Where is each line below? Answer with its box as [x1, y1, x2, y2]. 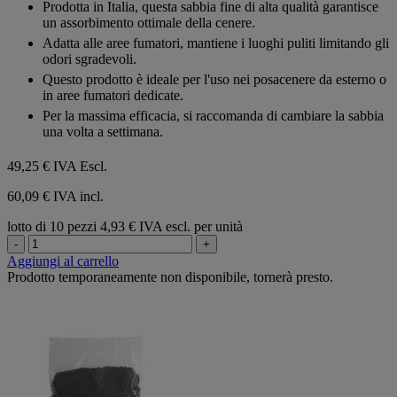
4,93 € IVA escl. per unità [100, 219, 243, 235]
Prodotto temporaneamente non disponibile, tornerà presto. [7, 269, 333, 285]
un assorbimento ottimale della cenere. [43, 15, 255, 31]
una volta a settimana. [43, 124, 163, 140]
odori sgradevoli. [43, 51, 136, 67]
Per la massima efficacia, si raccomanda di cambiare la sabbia [43, 108, 384, 124]
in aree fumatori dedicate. [43, 88, 183, 104]
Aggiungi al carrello [7, 253, 119, 269]
